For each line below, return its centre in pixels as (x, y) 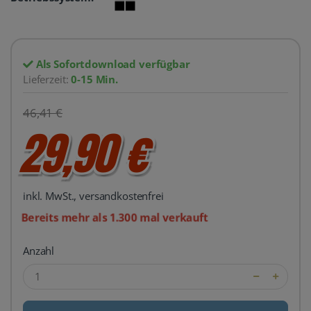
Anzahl (39, 251)
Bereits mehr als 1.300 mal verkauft (114, 217)
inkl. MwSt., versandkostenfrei (93, 196)
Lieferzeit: (47, 79)
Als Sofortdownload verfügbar (111, 64)
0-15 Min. (94, 79)
